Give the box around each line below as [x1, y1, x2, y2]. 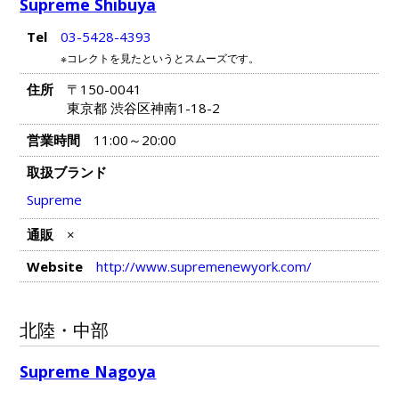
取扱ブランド [26, 163, 107, 182]
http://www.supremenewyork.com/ [95, 257, 312, 276]
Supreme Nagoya [20, 360, 157, 382]
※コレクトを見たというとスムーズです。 [60, 50, 259, 66]
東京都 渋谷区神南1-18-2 [66, 98, 220, 117]
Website [26, 257, 83, 276]
